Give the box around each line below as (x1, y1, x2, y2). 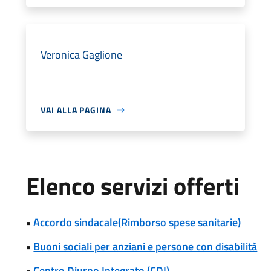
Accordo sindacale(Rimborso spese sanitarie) (33, 214, 241, 230)
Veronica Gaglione (41, 47, 123, 63)
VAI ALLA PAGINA (41, 103, 111, 116)
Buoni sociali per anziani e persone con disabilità (33, 238, 258, 255)
